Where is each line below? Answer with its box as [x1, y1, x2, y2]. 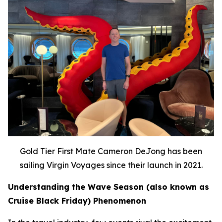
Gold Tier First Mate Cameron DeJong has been [20, 146, 202, 156]
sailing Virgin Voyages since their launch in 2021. [19, 160, 203, 170]
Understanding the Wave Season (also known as [8, 182, 209, 192]
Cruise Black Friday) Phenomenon [8, 196, 146, 206]
